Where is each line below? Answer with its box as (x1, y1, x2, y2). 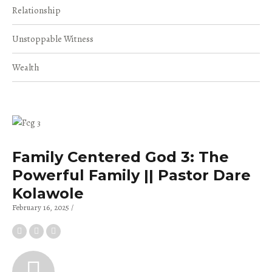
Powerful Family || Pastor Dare (12, 166, 251, 184)
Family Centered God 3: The (12, 148, 229, 166)
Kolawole (12, 184, 84, 202)
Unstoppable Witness (12, 33, 93, 46)
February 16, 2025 (12, 202, 71, 212)
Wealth (12, 61, 39, 74)
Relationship (12, 4, 61, 17)
